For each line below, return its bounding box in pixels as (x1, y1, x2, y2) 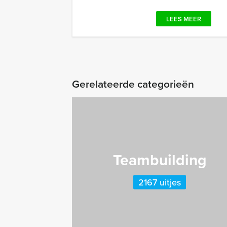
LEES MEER (166, 14, 201, 24)
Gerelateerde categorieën (72, 76, 194, 91)
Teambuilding (112, 148, 207, 171)
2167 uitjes (138, 175, 181, 188)
